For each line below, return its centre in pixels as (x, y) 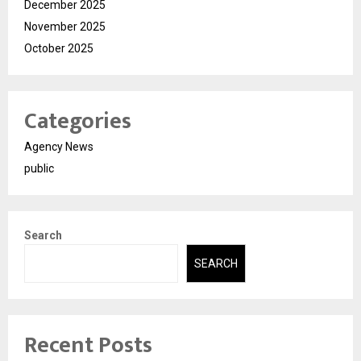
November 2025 (65, 26)
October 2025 (59, 48)
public (39, 168)
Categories (78, 121)
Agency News (59, 146)
